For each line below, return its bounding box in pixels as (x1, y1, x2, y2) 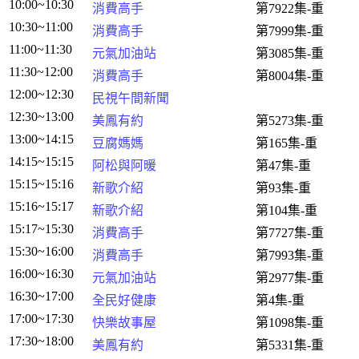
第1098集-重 (256, 316, 324, 329)
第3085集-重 (256, 46, 324, 60)
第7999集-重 (256, 24, 324, 38)
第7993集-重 (256, 248, 324, 262)
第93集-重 (256, 181, 311, 195)
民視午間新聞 (92, 91, 169, 105)
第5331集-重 (256, 338, 324, 352)
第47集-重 (256, 159, 311, 172)
